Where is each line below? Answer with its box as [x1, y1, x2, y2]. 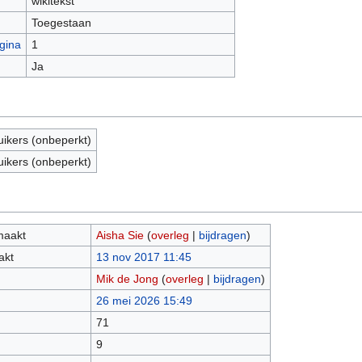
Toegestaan [31, 16, 91, 30]
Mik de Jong [95, 272, 158, 286]
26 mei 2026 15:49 [95, 294, 192, 308]
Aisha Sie [95, 229, 144, 242]
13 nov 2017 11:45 [95, 250, 192, 264]
